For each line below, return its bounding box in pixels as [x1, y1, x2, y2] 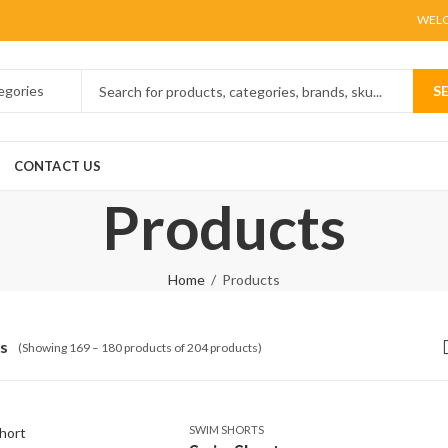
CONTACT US [13, 158, 102, 174]
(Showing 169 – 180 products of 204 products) [18, 339, 262, 355]
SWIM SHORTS [188, 423, 264, 436]
